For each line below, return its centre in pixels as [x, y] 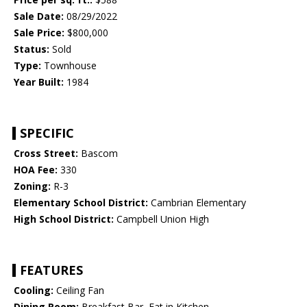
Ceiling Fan [79, 291]
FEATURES [51, 270]
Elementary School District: [81, 203]
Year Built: [39, 82]
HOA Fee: [36, 170]
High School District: [64, 219]
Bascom [98, 153]
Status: [32, 49]
